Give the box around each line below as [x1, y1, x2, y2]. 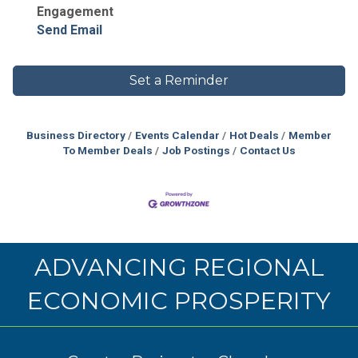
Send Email [37, 22, 102, 38]
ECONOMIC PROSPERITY [27, 286, 331, 316]
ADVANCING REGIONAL [34, 253, 324, 283]
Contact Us [239, 144, 296, 157]
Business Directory [26, 129, 125, 142]
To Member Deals [62, 144, 153, 157]
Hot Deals [229, 129, 279, 142]
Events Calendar [135, 129, 220, 142]
